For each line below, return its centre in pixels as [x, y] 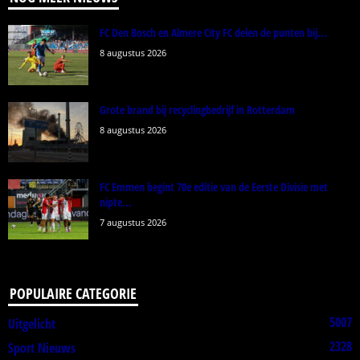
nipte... [116, 202]
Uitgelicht [32, 323]
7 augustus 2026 [133, 222]
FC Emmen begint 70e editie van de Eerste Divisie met [214, 186]
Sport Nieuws [42, 348]
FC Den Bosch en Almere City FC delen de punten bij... [213, 32]
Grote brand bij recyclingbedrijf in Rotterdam [197, 109]
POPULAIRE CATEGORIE [73, 293]
